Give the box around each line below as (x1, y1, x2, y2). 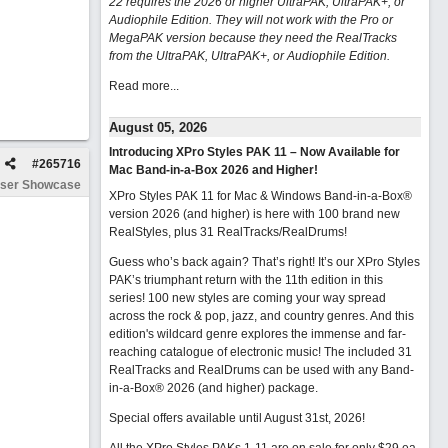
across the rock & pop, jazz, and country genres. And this (108, 309, 414, 323)
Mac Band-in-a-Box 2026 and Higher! (108, 163, 318, 177)
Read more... (108, 79, 179, 93)
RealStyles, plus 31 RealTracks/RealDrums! (108, 225, 347, 239)
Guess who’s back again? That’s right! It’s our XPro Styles (108, 255, 420, 269)
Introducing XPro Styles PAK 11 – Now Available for (108, 145, 400, 159)
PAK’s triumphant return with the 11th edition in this (108, 273, 383, 287)
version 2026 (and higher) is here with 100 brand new (108, 207, 400, 221)
